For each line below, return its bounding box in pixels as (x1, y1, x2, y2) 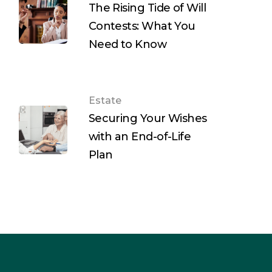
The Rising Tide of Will (88, 1, 206, 15)
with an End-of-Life (88, 130, 191, 144)
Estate (88, 95, 121, 107)
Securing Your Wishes (88, 112, 207, 126)
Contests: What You (88, 19, 195, 33)
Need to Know (88, 38, 167, 52)
